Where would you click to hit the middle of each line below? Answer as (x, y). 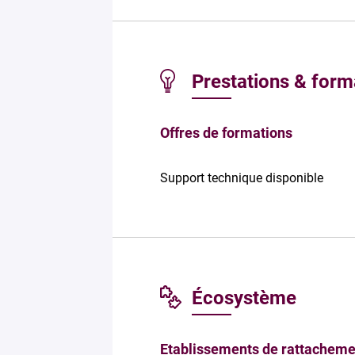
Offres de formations (226, 132)
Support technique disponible (242, 177)
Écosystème (244, 298)
